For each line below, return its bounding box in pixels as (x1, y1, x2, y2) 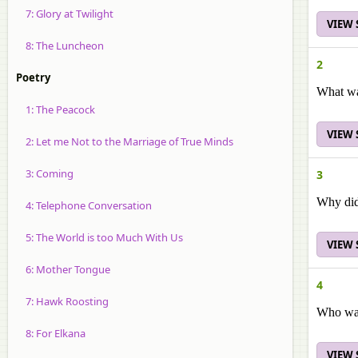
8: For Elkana (16, 326, 86, 340)
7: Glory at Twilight (16, 6, 113, 21)
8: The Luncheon (16, 38, 104, 53)
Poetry (16, 70, 50, 85)
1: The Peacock (16, 102, 95, 117)
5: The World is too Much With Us (16, 230, 183, 245)
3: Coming (16, 166, 74, 181)
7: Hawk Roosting (16, 294, 109, 308)
